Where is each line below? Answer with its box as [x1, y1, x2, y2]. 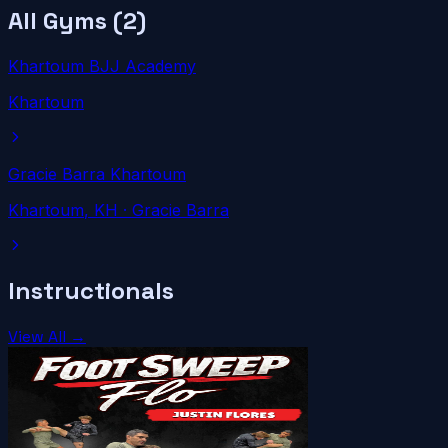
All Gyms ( [8, 4, 123, 36]
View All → [8, 326, 86, 348]
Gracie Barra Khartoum [8, 163, 186, 184]
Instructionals [8, 275, 174, 307]
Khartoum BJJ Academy [8, 55, 196, 76]
